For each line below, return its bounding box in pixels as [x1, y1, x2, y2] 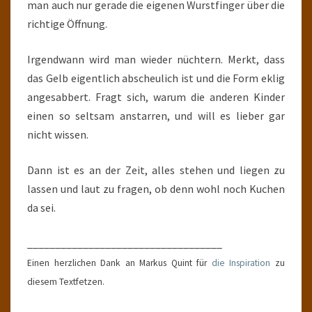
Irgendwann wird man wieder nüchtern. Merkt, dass [27, 52, 285, 66]
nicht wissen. [27, 127, 88, 141]
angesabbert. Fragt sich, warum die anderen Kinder [27, 90, 285, 104]
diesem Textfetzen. [27, 276, 104, 288]
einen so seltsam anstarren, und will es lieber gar [27, 109, 285, 123]
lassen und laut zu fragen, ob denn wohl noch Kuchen [27, 182, 285, 196]
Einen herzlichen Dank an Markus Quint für [27, 257, 212, 269]
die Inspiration [211, 257, 271, 269]
